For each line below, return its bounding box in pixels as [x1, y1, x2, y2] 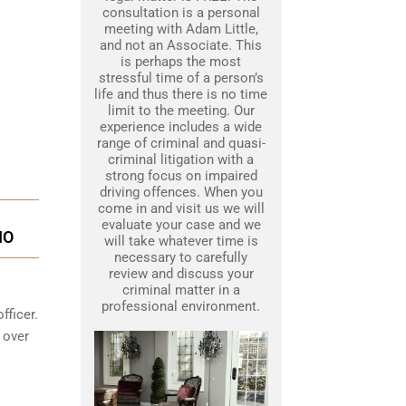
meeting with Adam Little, [103, 21, 258, 38]
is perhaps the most [121, 53, 241, 71]
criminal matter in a [121, 282, 240, 299]
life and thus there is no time [94, 86, 267, 103]
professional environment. [101, 298, 260, 315]
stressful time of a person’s [98, 70, 264, 87]
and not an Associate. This [100, 37, 262, 54]
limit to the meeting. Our [107, 102, 255, 120]
